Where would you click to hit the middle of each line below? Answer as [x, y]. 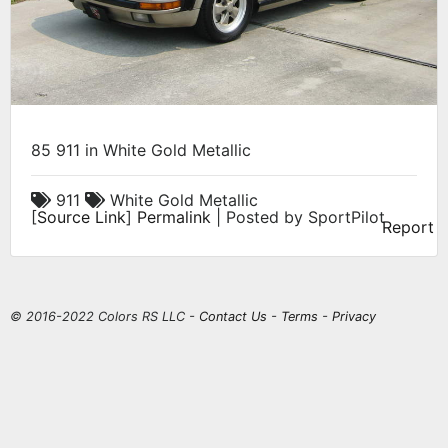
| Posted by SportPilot [298, 217]
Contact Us [233, 317]
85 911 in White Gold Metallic [141, 150]
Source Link [81, 217]
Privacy [354, 317]
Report [408, 227]
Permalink [174, 217]
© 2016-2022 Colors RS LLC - [104, 317]
